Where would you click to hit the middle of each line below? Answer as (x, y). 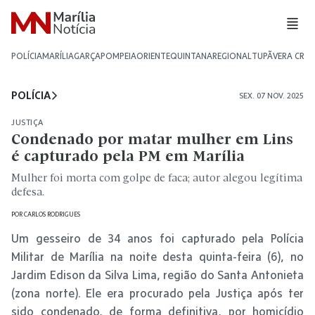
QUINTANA (191, 56)
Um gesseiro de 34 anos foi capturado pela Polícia (157, 238)
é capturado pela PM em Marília (128, 157)
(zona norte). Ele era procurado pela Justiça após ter (157, 293)
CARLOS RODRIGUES (52, 214)
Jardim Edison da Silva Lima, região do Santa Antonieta (157, 275)
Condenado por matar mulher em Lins (152, 140)
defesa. (28, 193)
